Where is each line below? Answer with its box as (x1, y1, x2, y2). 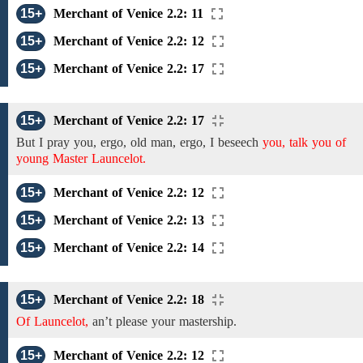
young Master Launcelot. (16, 152, 146, 165)
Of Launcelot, (16, 314, 88, 328)
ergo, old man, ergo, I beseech (96, 135, 263, 149)
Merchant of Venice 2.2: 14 (53, 241, 204, 254)
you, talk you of (263, 135, 346, 149)
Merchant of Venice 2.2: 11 (53, 6, 203, 20)
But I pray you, (16, 135, 96, 149)
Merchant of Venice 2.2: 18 (53, 293, 204, 306)
